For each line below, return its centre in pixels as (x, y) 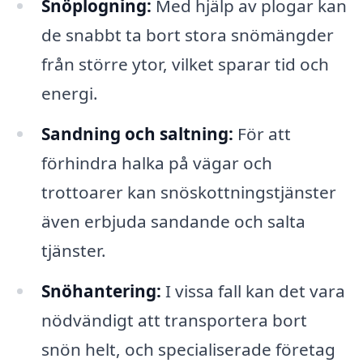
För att (262, 134)
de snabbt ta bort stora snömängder (187, 35)
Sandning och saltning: (137, 134)
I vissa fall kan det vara (253, 290)
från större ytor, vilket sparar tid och (185, 64)
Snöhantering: (101, 290)
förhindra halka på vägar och (156, 163)
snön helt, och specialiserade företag (188, 349)
